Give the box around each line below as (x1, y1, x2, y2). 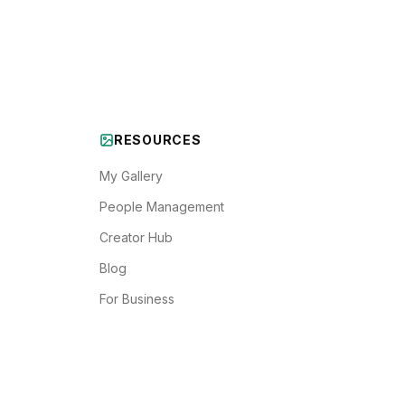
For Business (99, 291, 174, 306)
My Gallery (99, 168, 163, 184)
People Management (99, 199, 224, 214)
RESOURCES (114, 132, 202, 147)
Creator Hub (99, 230, 173, 245)
